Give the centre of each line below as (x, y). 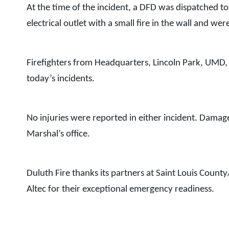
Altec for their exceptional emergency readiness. (120, 189)
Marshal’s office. (58, 134)
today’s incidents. (61, 79)
